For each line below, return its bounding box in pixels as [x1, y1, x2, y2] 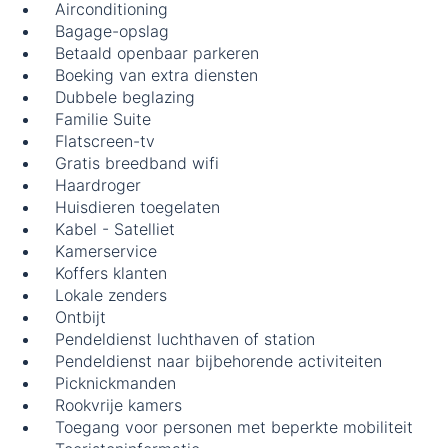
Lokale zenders [55, 285, 167, 306]
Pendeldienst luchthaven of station [55, 329, 315, 350]
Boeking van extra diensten [55, 65, 258, 86]
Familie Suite [55, 109, 151, 130]
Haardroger [55, 175, 141, 196]
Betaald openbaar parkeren [55, 43, 259, 64]
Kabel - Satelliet [55, 219, 175, 240]
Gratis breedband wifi [55, 153, 219, 174]
